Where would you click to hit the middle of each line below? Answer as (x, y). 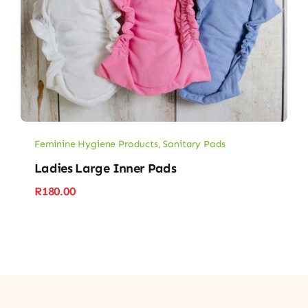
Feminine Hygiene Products (96, 144)
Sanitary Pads (195, 144)
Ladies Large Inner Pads (105, 169)
